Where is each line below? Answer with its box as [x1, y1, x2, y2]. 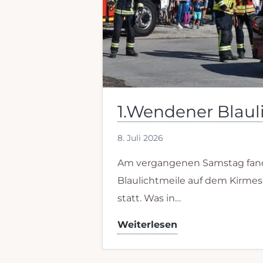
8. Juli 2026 [117, 132, 164, 143]
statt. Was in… [117, 192, 181, 204]
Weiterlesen [117, 218, 178, 230]
